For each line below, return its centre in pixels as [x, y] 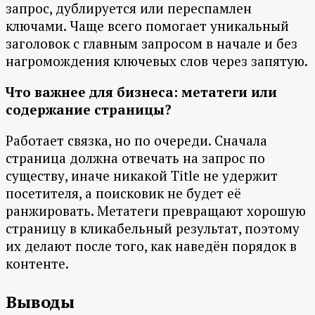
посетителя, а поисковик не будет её [123, 193]
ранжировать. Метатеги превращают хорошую [156, 211]
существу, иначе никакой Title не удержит [142, 176]
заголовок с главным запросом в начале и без [152, 44]
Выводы [40, 302]
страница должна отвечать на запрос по [135, 158]
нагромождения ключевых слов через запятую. [157, 61]
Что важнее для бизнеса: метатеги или [141, 92]
